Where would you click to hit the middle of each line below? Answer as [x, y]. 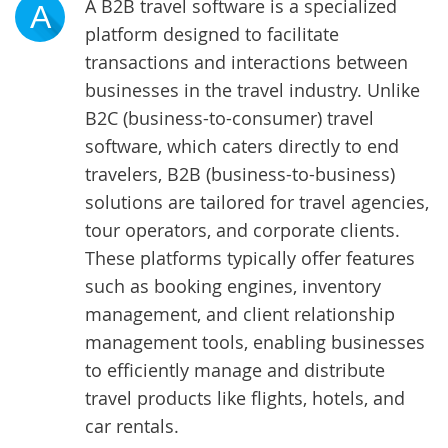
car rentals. [132, 426]
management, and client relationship [240, 314]
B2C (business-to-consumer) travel [229, 118]
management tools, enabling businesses [255, 342]
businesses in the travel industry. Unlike [252, 90]
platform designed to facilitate [212, 34]
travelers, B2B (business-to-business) [240, 174]
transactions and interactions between [246, 62]
